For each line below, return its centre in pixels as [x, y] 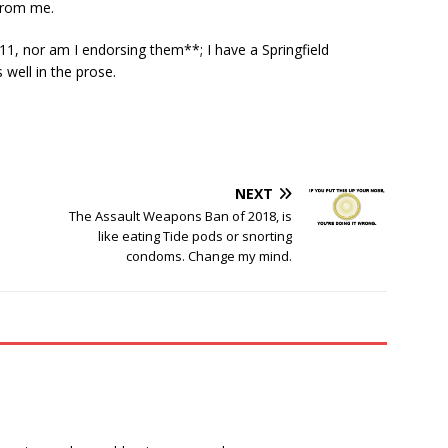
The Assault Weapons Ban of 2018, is [181, 216]
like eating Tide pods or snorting [195, 236]
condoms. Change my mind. [209, 256]
